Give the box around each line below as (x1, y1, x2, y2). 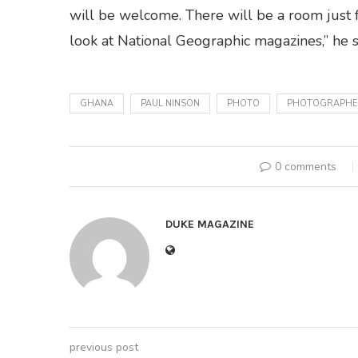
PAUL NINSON (141, 97, 200, 109)
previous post (70, 340, 138, 355)
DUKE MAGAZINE (165, 217, 254, 231)
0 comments (274, 159, 336, 174)
